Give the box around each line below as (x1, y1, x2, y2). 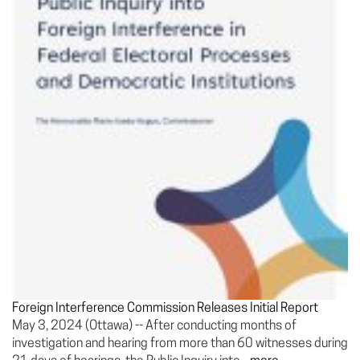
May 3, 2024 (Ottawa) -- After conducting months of (12, 320, 297, 333)
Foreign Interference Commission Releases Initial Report (12, 302, 318, 315)
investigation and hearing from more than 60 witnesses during (12, 337, 348, 350)
